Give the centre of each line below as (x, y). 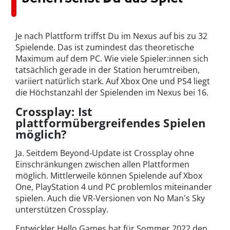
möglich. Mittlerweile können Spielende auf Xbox (109, 176)
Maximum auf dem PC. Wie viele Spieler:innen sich (112, 59)
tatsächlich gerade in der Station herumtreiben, (108, 70)
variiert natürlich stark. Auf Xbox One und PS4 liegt (113, 81)
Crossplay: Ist (54, 112)
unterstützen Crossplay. (62, 210)
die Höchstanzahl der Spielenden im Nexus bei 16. (112, 93)
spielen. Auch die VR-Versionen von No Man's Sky (110, 198)
